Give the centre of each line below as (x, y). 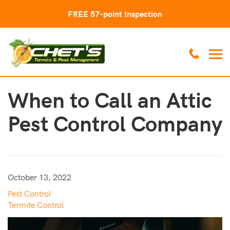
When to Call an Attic (110, 99)
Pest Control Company (115, 123)
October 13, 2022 (40, 177)
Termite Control (36, 205)
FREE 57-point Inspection (115, 14)
